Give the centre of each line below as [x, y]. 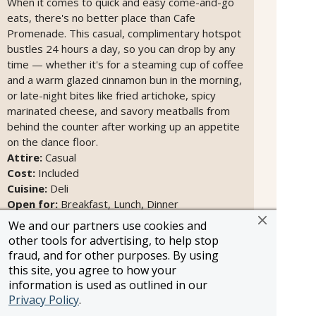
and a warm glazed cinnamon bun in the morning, [124, 79]
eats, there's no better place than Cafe [101, 17]
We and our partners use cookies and [108, 226]
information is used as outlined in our [108, 285]
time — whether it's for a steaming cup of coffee [125, 64]
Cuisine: [27, 188]
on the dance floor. [54, 141]
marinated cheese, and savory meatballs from [119, 110]
